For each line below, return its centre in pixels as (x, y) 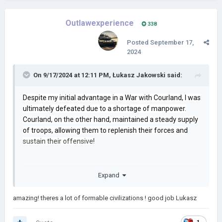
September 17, (172, 42)
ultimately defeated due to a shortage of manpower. (105, 109)
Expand (110, 175)
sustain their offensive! (59, 141)
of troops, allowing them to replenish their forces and (105, 130)
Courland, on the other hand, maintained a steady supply (111, 119)
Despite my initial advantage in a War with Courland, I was (112, 98)
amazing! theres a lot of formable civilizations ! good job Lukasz (105, 198)
